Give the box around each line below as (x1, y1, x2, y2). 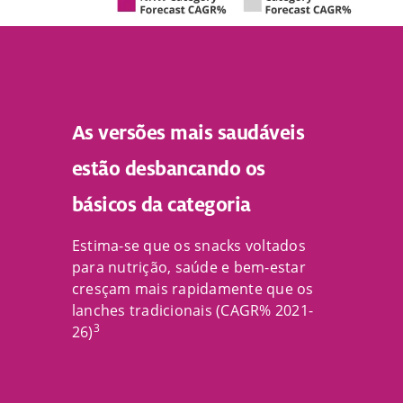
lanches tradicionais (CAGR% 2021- (72, 300, 314, 321)
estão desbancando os (72, 156, 265, 183)
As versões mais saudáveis (72, 120, 305, 147)
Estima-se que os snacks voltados (72, 236, 306, 256)
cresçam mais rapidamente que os (72, 279, 314, 300)
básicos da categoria (72, 192, 251, 219)
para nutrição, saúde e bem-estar (72, 257, 306, 278)
